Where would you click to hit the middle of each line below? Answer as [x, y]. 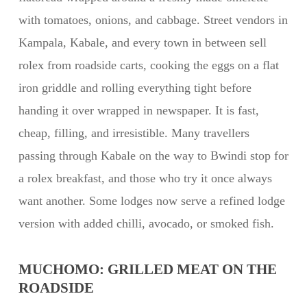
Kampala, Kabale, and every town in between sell [142, 42]
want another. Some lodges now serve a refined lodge [151, 201]
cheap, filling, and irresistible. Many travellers [134, 133]
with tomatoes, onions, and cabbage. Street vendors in [153, 20]
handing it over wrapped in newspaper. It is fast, [138, 110]
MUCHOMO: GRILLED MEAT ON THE [147, 269]
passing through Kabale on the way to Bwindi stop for [153, 156]
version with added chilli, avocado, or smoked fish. [146, 223]
